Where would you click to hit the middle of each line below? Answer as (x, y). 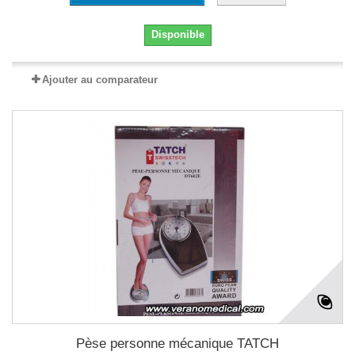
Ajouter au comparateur (100, 80)
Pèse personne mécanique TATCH (177, 344)
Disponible (177, 34)
